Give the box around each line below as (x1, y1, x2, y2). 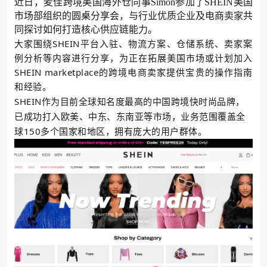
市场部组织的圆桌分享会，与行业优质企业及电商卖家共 (14, 10, 253, 21)
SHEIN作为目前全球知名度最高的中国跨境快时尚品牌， (14, 95, 245, 107)
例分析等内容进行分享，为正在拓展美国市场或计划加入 (14, 51, 253, 64)
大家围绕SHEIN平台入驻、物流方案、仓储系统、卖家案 (14, 37, 253, 49)
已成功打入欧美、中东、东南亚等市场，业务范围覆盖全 (14, 110, 246, 122)
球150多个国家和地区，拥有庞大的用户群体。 (14, 125, 207, 137)
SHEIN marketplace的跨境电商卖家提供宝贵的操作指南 (14, 66, 253, 78)
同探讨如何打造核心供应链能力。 (14, 24, 157, 35)
